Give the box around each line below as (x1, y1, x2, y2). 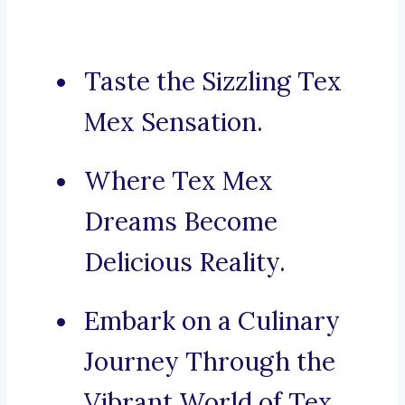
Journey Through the (84, 345, 335, 379)
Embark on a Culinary (84, 305, 340, 338)
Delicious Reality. (84, 246, 286, 279)
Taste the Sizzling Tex (84, 65, 342, 99)
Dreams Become (84, 205, 278, 239)
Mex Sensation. (84, 106, 263, 139)
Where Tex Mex (84, 165, 273, 198)
